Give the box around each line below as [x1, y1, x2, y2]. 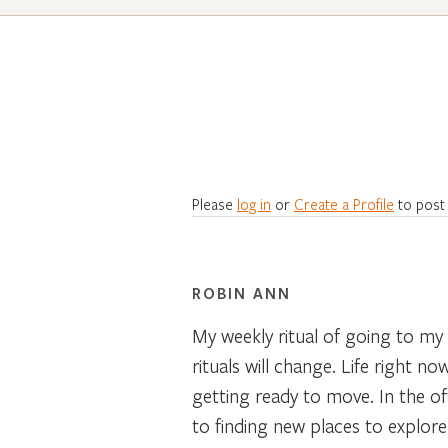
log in [237, 193, 271, 214]
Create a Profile [294, 193, 394, 214]
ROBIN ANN [192, 282, 291, 303]
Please [192, 193, 237, 214]
